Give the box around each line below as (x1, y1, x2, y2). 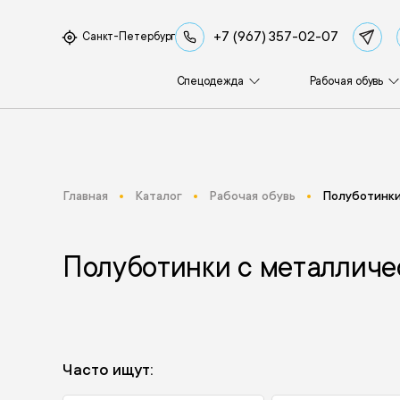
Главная (62, 188, 108, 203)
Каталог (134, 188, 182, 203)
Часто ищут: (62, 361, 153, 379)
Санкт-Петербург (81, 30, 176, 43)
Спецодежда (176, 74, 244, 87)
